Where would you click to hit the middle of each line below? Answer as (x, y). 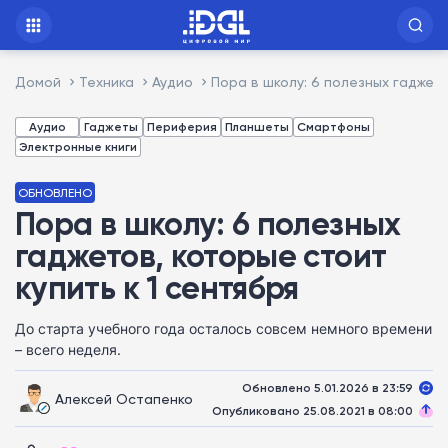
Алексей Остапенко (124, 398)
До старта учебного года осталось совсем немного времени (223, 328)
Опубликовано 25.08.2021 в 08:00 (312, 410)
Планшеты (257, 126)
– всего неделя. (68, 349)
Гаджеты (111, 126)
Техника (106, 81)
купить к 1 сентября (157, 287)
